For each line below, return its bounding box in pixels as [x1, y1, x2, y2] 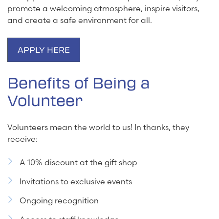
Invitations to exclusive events [20, 176, 132, 187]
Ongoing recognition [20, 196, 99, 206]
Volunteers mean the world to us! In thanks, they [7, 122, 189, 132]
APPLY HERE [18, 44, 70, 56]
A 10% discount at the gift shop [20, 157, 137, 168]
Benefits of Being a [7, 72, 150, 93]
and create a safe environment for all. [7, 15, 152, 25]
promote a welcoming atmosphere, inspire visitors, [7, 3, 199, 14]
